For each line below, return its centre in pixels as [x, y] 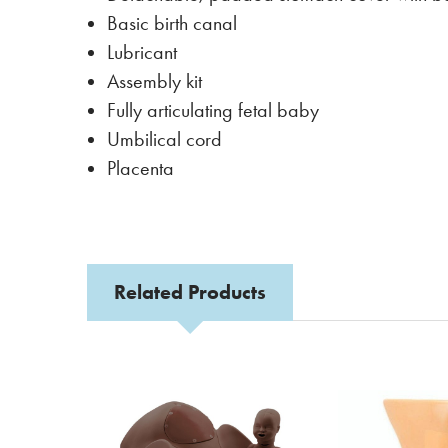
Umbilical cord [164, 139]
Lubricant [142, 52]
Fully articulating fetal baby [213, 110]
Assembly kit [154, 81]
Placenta [140, 168]
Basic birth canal [172, 23]
